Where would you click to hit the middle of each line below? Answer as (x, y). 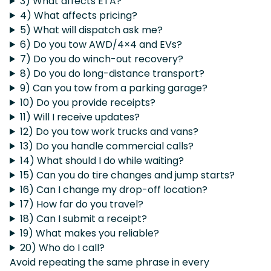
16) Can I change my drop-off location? (113, 189)
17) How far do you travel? (81, 204)
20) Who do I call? (62, 247)
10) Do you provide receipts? (87, 102)
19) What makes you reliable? (89, 233)
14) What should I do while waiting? (102, 160)
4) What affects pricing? (78, 15)
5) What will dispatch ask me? (91, 30)
